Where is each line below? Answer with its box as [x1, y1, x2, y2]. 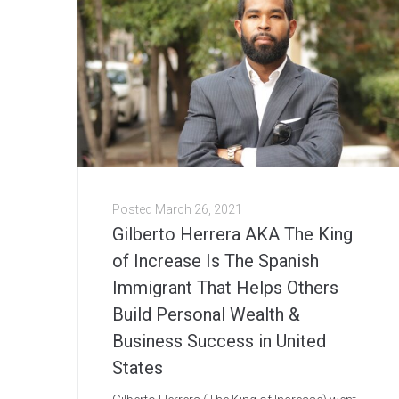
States [112, 357, 163, 379]
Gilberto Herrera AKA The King [112, 224, 353, 246]
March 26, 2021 [155, 202, 242, 217]
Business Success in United [112, 330, 326, 353]
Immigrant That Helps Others [112, 277, 338, 299]
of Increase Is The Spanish [112, 250, 319, 273]
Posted [112, 202, 155, 217]
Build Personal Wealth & [112, 304, 300, 326]
